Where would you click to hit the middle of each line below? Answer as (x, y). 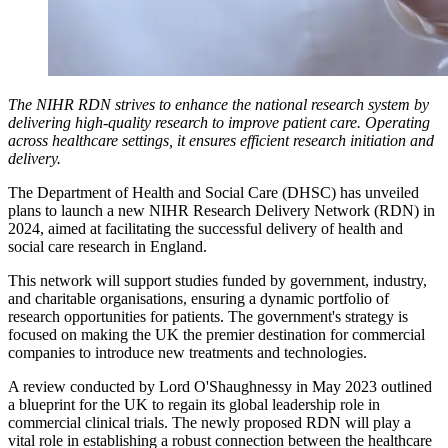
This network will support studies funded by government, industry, (217, 280)
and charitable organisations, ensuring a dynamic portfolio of (198, 298)
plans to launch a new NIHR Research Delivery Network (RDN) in (221, 210)
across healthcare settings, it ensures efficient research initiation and (221, 140)
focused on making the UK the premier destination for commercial (216, 334)
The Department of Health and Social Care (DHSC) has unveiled (213, 192)
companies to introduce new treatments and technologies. (187, 352)
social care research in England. (107, 246)
